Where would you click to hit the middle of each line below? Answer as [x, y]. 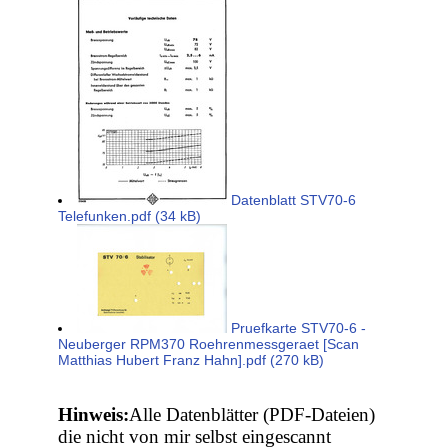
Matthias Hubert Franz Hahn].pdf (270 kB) [191, 360]
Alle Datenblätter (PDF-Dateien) [252, 415]
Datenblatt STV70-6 [292, 200]
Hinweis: [94, 415]
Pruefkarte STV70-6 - [297, 328]
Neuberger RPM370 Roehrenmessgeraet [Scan [209, 344]
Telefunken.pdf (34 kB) [130, 216]
